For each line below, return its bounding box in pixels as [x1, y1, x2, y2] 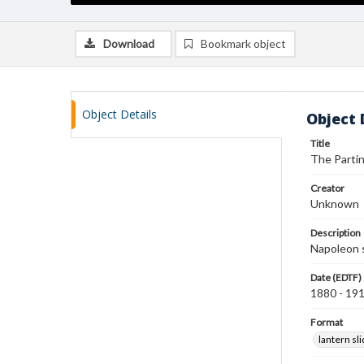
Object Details [82, 106, 157, 122]
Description [310, 227, 361, 239]
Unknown [310, 197, 359, 210]
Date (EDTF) [310, 271, 362, 284]
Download [103, 37, 154, 50]
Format [310, 316, 343, 328]
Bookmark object [201, 37, 286, 50]
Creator [310, 182, 344, 194]
